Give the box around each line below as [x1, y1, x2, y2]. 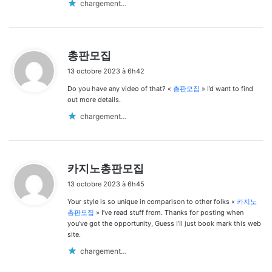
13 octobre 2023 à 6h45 [67, 180, 144, 189]
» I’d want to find [200, 84, 253, 93]
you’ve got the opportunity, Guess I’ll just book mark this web [67, 219, 261, 228]
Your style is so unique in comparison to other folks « [67, 197, 237, 206]
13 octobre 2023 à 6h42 [67, 67, 144, 76]
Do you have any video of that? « [67, 84, 173, 93]
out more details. [67, 95, 121, 104]
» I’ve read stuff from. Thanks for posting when [94, 208, 243, 217]
